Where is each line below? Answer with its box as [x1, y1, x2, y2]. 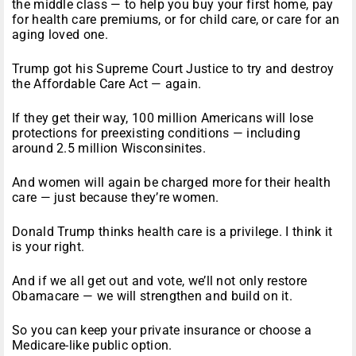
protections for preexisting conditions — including [12, 126, 300, 141]
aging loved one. [12, 27, 108, 43]
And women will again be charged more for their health [12, 175, 331, 191]
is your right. [12, 239, 85, 255]
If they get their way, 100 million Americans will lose [12, 110, 314, 126]
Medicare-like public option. [12, 338, 172, 354]
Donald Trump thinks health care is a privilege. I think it [12, 224, 333, 240]
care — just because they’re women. [12, 190, 219, 206]
